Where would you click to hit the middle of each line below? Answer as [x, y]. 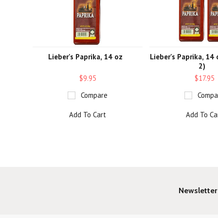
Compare [94, 95]
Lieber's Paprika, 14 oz [85, 57]
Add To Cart [88, 115]
